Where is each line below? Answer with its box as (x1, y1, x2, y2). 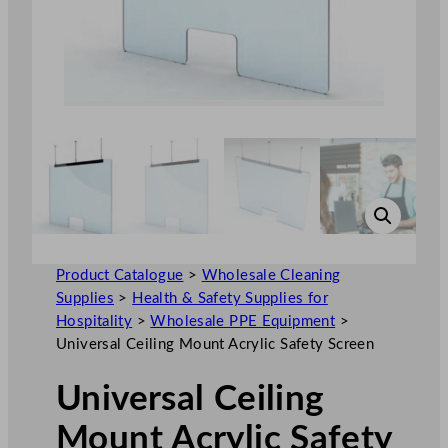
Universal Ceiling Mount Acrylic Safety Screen (56, 337, 375, 353)
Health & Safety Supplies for (132, 291, 328, 307)
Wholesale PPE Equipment (150, 314, 336, 330)
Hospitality (56, 314, 133, 330)
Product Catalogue (56, 268, 184, 284)
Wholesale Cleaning (201, 268, 341, 284)
